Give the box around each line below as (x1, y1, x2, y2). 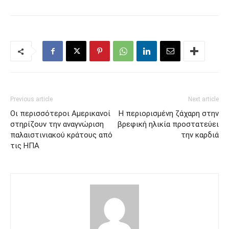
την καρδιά (181, 130, 219, 140)
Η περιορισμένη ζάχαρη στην (119, 109, 219, 118)
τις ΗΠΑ (10, 141, 39, 150)
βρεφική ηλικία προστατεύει (118, 120, 219, 129)
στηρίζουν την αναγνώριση (10, 120, 104, 129)
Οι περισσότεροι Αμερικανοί (10, 109, 110, 118)
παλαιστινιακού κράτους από (10, 130, 112, 140)
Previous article (10, 96, 53, 103)
